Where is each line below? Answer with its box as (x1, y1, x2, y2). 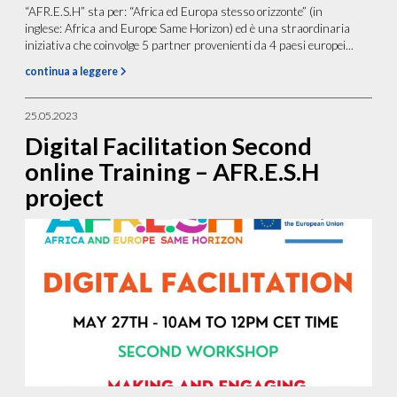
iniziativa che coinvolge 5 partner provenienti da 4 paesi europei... (25, 38, 354, 53)
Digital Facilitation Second (25, 131, 313, 161)
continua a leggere (25, 65, 121, 79)
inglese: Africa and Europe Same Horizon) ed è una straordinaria (25, 21, 351, 36)
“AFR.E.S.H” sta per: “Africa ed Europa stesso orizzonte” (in (25, 4, 323, 19)
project (25, 183, 105, 213)
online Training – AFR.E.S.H (25, 157, 320, 187)
